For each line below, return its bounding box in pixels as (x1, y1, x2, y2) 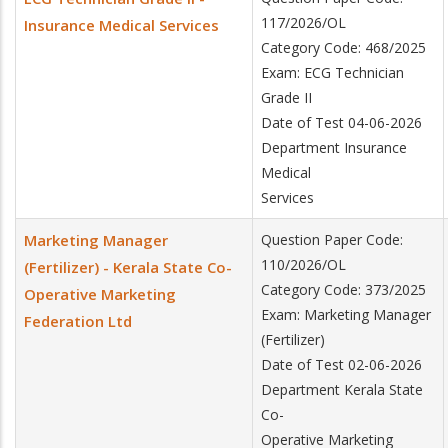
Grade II (261, 88, 312, 107)
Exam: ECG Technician (261, 63, 404, 82)
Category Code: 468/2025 (261, 38, 426, 57)
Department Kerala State (261, 380, 423, 399)
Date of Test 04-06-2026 (261, 113, 422, 132)
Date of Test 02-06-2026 (261, 355, 422, 374)
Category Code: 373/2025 (261, 280, 426, 299)
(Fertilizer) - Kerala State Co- (24, 257, 232, 277)
